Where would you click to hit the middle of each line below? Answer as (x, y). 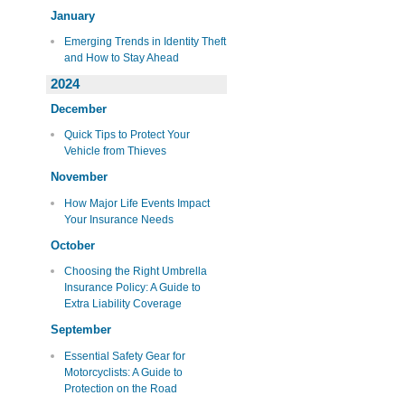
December (79, 108)
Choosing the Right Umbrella (135, 272)
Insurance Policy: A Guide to (132, 288)
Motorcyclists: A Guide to (123, 372)
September (81, 330)
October (73, 245)
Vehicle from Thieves (115, 151)
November (79, 177)
